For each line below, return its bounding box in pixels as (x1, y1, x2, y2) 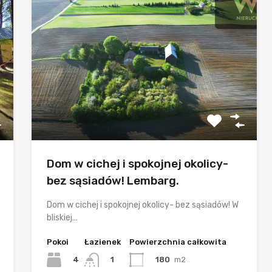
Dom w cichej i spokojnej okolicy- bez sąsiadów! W (47, 199, 239, 210)
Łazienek (84, 237, 121, 246)
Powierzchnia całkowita (129, 237, 227, 246)
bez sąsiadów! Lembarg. (47, 173, 180, 188)
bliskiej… (47, 212, 78, 223)
